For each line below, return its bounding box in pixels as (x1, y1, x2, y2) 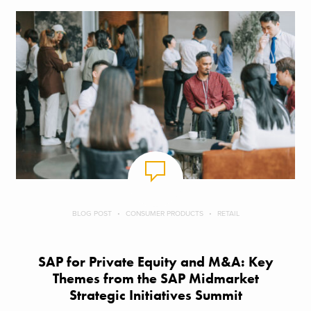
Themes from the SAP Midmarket (52, 270, 259, 288)
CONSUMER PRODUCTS (125, 209, 203, 219)
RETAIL (217, 209, 239, 219)
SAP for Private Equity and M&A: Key (37, 253, 274, 271)
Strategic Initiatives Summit (69, 287, 242, 305)
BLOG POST (72, 209, 112, 219)
